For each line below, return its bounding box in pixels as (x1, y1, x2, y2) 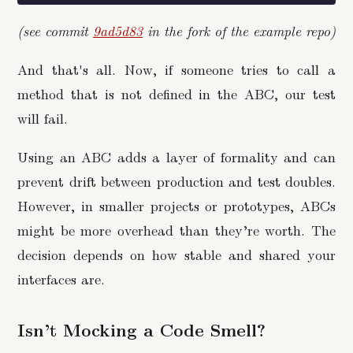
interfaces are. (17, 268, 105, 288)
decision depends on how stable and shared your (17, 243, 336, 264)
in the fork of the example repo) (143, 20, 336, 41)
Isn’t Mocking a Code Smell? (17, 317, 266, 341)
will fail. (17, 108, 68, 128)
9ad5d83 (93, 20, 143, 41)
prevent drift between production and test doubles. (17, 170, 336, 191)
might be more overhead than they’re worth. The (17, 219, 336, 240)
